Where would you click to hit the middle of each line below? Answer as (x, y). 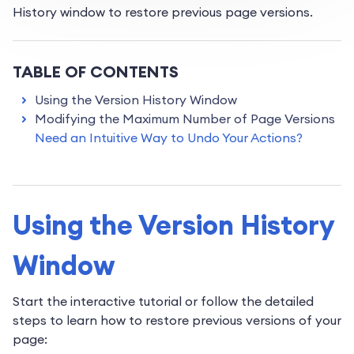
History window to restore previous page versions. (163, 12)
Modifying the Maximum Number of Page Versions (185, 119)
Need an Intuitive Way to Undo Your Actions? (169, 138)
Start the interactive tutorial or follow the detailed (163, 301)
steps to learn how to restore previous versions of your (177, 320)
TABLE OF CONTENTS (96, 72)
